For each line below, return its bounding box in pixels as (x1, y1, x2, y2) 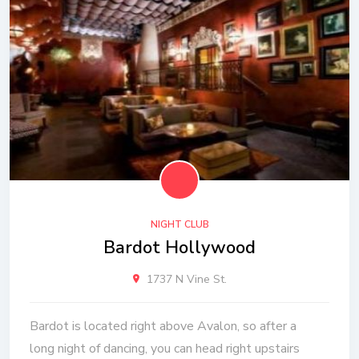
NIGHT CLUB (150, 218, 209, 231)
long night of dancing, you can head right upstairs (30, 340, 300, 357)
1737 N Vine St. (143, 272, 227, 287)
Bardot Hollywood (103, 236, 256, 260)
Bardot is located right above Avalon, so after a (30, 317, 296, 335)
